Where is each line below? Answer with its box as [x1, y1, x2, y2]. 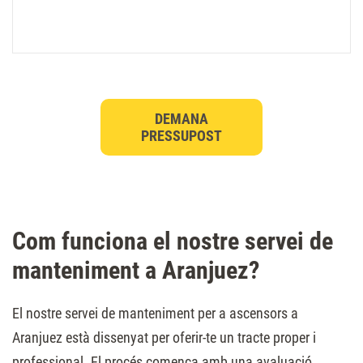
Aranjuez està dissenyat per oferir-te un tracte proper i [12, 329, 316, 347]
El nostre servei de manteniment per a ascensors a [12, 305, 298, 322]
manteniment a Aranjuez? [12, 256, 259, 285]
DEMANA [155, 110, 208, 128]
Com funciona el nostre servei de [12, 227, 333, 256]
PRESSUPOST [141, 127, 222, 145]
